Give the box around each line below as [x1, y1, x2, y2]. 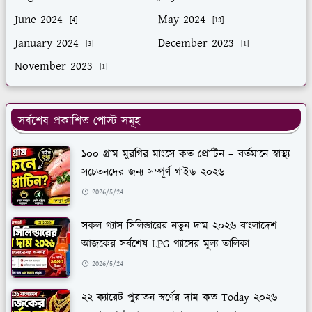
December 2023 [157, 34, 234, 52]
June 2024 [15, 10, 63, 28]
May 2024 [157, 10, 205, 28]
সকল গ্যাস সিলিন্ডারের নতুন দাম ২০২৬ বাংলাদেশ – [81, 217, 287, 234]
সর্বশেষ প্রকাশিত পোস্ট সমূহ [18, 112, 141, 130]
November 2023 [15, 57, 93, 75]
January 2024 [15, 34, 79, 52]
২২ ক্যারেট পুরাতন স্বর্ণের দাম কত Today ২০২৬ [81, 289, 277, 306]
